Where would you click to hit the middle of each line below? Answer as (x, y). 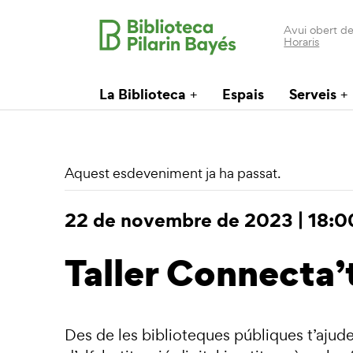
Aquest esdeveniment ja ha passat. (173, 173)
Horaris (302, 41)
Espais (243, 94)
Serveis (313, 94)
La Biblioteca (143, 94)
